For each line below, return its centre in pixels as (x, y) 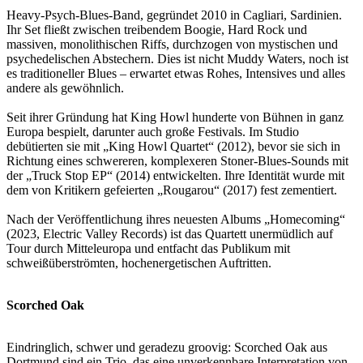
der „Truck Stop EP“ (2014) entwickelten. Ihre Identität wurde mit (175, 175)
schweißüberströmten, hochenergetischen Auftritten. (139, 263)
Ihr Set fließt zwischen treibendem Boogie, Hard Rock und (157, 29)
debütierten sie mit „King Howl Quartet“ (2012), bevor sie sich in (173, 146)
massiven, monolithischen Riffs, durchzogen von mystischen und (172, 44)
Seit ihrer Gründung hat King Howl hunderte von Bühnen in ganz (175, 117)
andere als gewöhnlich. (65, 88)
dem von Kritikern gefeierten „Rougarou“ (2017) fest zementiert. (172, 190)
